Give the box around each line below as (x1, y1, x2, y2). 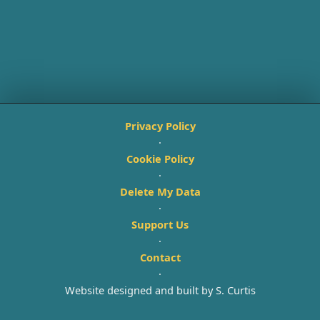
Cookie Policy (126, 151, 194, 166)
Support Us (131, 217, 189, 231)
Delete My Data (119, 184, 201, 199)
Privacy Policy (124, 119, 196, 133)
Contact (139, 250, 181, 264)
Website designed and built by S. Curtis (64, 283, 256, 297)
